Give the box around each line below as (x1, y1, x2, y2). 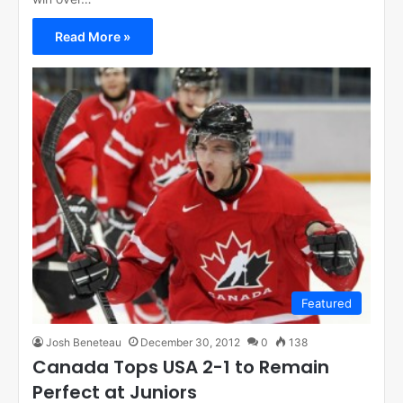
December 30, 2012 (140, 335, 240, 349)
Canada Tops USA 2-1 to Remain (32, 354, 329, 380)
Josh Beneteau (46, 335, 121, 349)
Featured (301, 295, 352, 310)
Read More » (55, 29, 130, 45)
